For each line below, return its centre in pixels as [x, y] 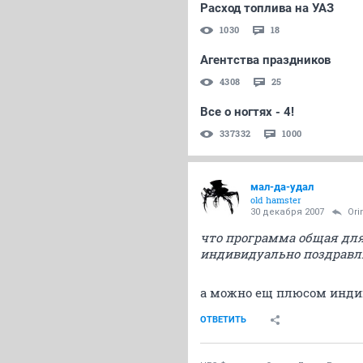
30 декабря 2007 [287, 212]
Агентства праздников [265, 60]
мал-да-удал [282, 187]
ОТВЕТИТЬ [223, 320]
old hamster [276, 200]
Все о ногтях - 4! [247, 112]
